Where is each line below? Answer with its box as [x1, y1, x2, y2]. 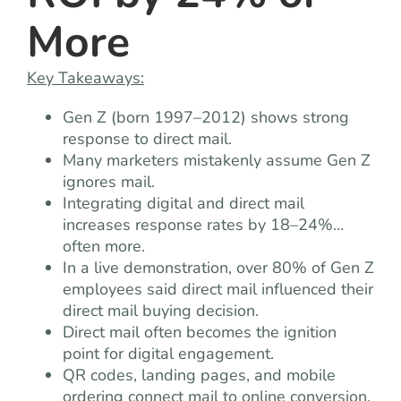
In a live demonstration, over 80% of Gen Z [63, 257, 374, 278]
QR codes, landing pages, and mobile [63, 364, 336, 386]
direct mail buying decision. [63, 300, 259, 321]
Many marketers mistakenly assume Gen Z [63, 149, 371, 171]
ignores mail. [63, 171, 155, 192]
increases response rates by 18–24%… [63, 214, 344, 235]
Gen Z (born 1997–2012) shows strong [63, 107, 349, 128]
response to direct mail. [63, 128, 232, 149]
